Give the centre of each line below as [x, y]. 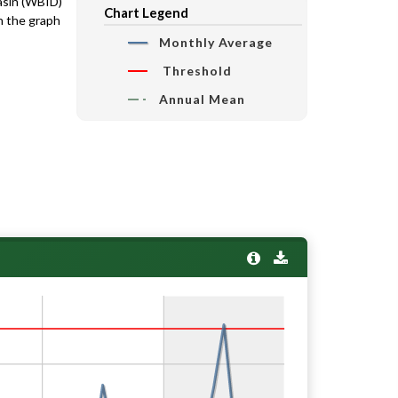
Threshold [195, 70]
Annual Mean [202, 99]
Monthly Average [216, 42]
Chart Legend [146, 12]
